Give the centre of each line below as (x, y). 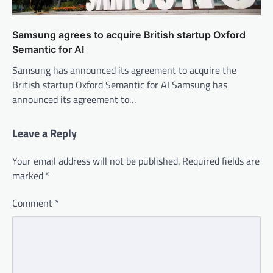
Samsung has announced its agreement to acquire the (124, 70)
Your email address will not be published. (96, 161)
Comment (34, 203)
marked (29, 175)
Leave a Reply (44, 133)
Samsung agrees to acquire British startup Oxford (129, 34)
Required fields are (221, 161)
